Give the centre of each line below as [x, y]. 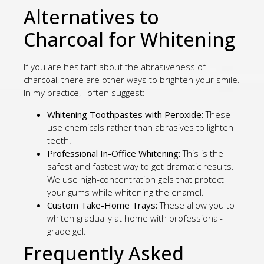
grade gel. [67, 231]
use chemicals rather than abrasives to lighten [140, 127]
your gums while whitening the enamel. [126, 192]
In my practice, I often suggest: [84, 93]
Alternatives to [91, 17]
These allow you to [196, 205]
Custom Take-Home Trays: [102, 205]
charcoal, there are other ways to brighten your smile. [132, 80]
